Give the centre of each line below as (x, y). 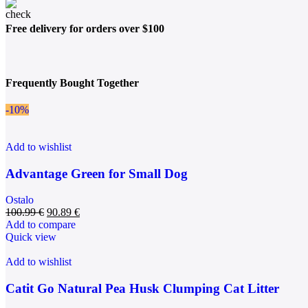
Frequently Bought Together (72, 82)
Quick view (31, 237)
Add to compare (41, 225)
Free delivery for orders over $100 (85, 29)
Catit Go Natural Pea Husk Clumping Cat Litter (142, 289)
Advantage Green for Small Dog (97, 173)
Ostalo (20, 200)
